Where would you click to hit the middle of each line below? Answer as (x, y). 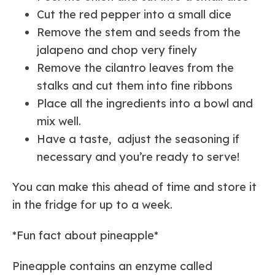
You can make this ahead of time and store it (134, 187)
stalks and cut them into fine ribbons (135, 85)
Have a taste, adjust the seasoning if (138, 139)
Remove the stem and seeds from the (139, 32)
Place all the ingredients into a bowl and (145, 103)
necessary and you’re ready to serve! (138, 157)
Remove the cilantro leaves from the (135, 68)
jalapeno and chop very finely (117, 50)
